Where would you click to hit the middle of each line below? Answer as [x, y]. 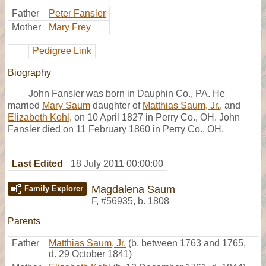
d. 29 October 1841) [90, 254]
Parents [24, 221]
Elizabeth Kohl [39, 117]
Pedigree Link [62, 50]
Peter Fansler [77, 13]
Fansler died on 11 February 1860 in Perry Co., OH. [116, 129]
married [25, 105]
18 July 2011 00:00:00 [117, 163]
